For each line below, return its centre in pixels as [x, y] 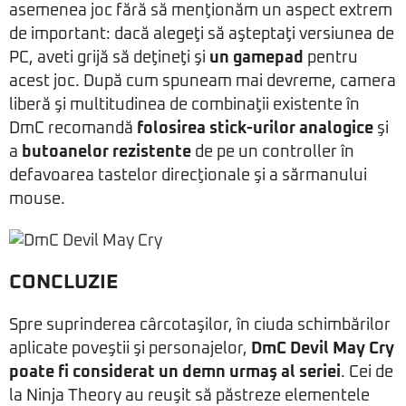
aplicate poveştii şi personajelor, [130, 349]
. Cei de [367, 372]
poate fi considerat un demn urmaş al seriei [175, 372]
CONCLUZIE [63, 283]
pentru [331, 58]
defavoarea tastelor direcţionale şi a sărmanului [188, 176]
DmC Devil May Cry [323, 349]
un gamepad [256, 58]
